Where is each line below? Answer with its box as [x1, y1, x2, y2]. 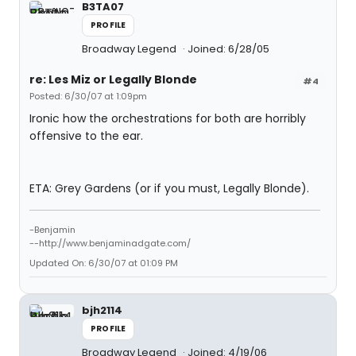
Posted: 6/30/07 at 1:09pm [29, 90, 147, 103]
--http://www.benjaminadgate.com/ [29, 237, 191, 250]
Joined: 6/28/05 [188, 41, 269, 56]
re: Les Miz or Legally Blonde [29, 72, 197, 87]
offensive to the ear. [29, 128, 143, 144]
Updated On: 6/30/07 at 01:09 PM [29, 257, 178, 269]
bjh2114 [82, 303, 122, 318]
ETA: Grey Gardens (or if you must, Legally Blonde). [29, 180, 309, 196]
